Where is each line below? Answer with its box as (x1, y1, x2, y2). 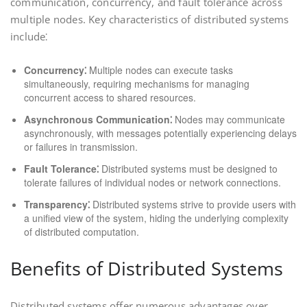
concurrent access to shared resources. (24, 90, 196, 104)
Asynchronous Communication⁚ (24, 112, 172, 126)
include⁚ (10, 29, 48, 43)
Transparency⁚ (24, 197, 90, 211)
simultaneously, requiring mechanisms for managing (24, 77, 249, 90)
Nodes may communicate (172, 112, 285, 126)
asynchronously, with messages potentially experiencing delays (24, 126, 297, 140)
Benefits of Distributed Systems (10, 256, 283, 281)
